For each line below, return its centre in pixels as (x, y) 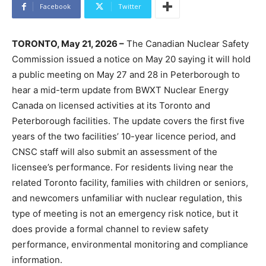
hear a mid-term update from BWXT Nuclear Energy (120, 90)
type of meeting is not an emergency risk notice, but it (125, 214)
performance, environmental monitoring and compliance (130, 245)
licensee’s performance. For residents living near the (123, 167)
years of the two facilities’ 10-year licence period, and (124, 137)
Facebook (55, 7)
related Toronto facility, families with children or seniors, (130, 183)
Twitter (130, 7)
